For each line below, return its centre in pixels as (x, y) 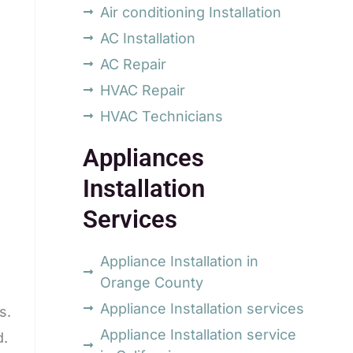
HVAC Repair (143, 90)
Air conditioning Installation (191, 12)
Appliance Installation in (180, 261)
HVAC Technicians (162, 116)
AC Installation (148, 38)
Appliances (143, 158)
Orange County (152, 282)
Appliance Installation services (203, 308)
